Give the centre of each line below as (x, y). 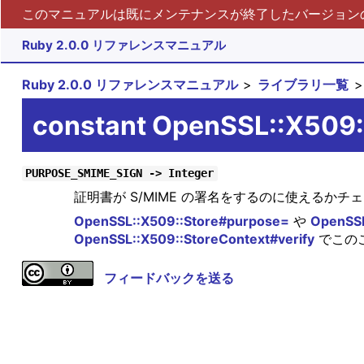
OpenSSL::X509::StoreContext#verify (194, 239)
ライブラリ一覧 (303, 85)
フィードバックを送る (169, 278)
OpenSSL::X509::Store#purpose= (181, 221)
